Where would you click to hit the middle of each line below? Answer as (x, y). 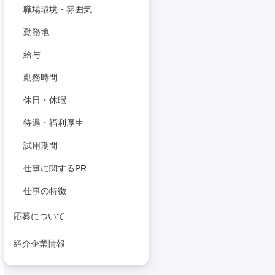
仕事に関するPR (55, 168)
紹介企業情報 (39, 244)
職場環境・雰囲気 (58, 9)
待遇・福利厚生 (53, 123)
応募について (39, 216)
